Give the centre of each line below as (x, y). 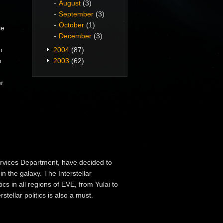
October (71, 25)
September (76, 14)
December (75, 36)
